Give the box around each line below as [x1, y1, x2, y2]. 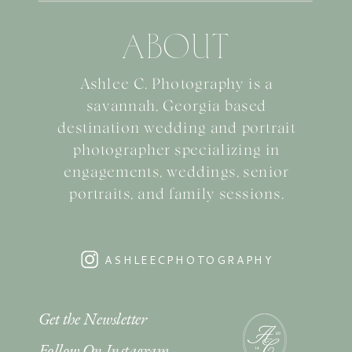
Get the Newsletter [38, 307, 148, 329]
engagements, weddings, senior [64, 165, 290, 181]
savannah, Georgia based [86, 99, 267, 115]
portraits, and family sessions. [69, 187, 284, 203]
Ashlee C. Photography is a [79, 77, 273, 93]
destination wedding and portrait [57, 121, 296, 137]
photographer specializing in [72, 143, 280, 159]
